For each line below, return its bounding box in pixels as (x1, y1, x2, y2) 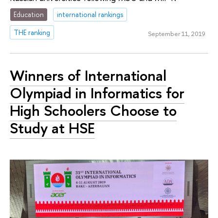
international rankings (57, 9, 124, 19)
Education (14, 9, 44, 19)
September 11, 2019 (147, 29, 205, 38)
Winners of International (10, 65, 166, 86)
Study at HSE (10, 118, 95, 139)
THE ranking (14, 27, 51, 37)
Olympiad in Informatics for (10, 83, 184, 104)
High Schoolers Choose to (10, 100, 177, 121)
